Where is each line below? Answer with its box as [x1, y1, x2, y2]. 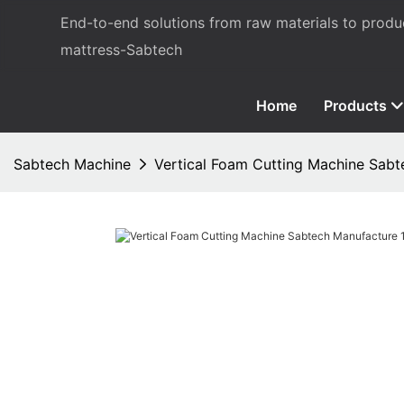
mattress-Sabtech [60, 41, 183, 59]
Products [323, 96, 387, 115]
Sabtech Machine [14, 154, 131, 173]
